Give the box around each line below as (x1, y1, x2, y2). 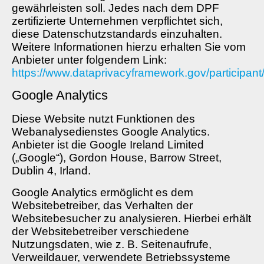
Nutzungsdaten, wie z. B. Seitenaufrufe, (12, 237, 212, 250)
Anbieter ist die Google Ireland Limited (12, 138, 204, 151)
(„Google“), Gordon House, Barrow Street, (12, 151, 222, 164)
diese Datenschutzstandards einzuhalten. (12, 28, 222, 41)
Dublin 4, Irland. (12, 164, 91, 177)
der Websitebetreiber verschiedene (12, 225, 189, 237)
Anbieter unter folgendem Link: (12, 54, 167, 67)
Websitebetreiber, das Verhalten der (12, 199, 193, 212)
